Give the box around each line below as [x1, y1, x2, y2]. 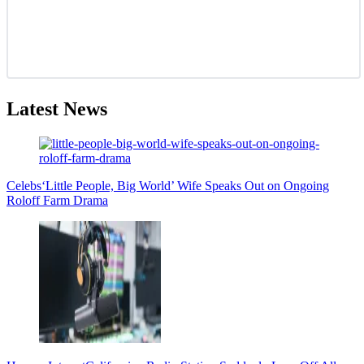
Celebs [6, 178, 41, 193]
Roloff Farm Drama [6, 193, 108, 207]
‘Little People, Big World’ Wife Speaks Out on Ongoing [41, 178, 329, 193]
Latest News [6, 97, 107, 119]
